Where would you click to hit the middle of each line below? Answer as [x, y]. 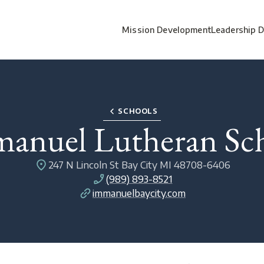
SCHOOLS [138, 111]
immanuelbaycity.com [139, 194]
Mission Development [166, 30]
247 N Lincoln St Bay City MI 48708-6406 [139, 165]
